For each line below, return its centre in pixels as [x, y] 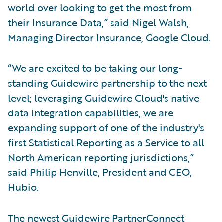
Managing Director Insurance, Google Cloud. [109, 37]
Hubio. [23, 187]
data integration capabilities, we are [91, 112]
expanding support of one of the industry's [106, 127]
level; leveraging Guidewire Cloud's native [104, 97]
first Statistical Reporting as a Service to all [106, 142]
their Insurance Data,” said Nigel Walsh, [98, 22]
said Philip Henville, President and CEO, [100, 172]
